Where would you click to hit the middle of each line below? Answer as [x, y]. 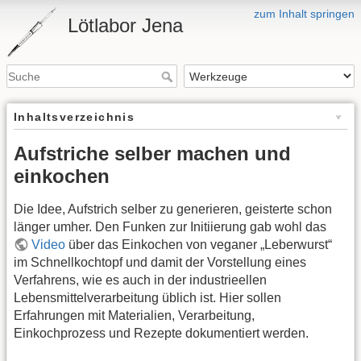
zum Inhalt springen [304, 14]
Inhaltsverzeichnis [75, 117]
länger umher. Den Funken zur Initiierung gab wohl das [170, 227]
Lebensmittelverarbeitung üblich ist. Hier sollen [147, 298]
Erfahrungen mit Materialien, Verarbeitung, [134, 316]
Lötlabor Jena [125, 25]
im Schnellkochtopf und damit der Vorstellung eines [160, 263]
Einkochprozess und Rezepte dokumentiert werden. [161, 334]
